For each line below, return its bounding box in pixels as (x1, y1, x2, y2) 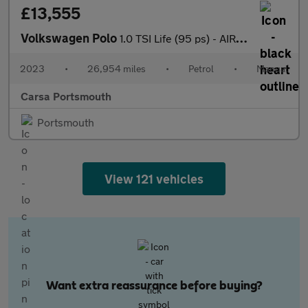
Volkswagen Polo (21, 30, 120, 45)
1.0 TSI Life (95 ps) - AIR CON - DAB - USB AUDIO (120, 32, 236, 45)
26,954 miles (87, 63, 146, 74)
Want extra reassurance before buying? (45, 280, 263, 292)
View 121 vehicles (104, 171, 204, 186)
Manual (256, 63, 288, 74)
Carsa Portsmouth (21, 89, 111, 102)
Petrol (188, 63, 214, 74)
